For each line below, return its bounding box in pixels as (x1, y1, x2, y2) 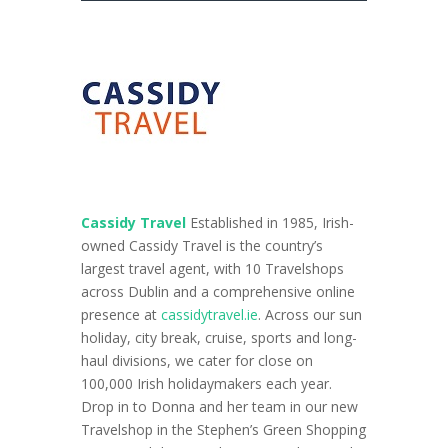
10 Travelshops (244, 258, 344, 278)
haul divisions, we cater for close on (80, 350, 313, 370)
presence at (80, 304, 161, 324)
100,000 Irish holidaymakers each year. (80, 373, 332, 393)
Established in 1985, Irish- (189, 212, 354, 232)
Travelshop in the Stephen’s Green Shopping (80, 419, 366, 439)
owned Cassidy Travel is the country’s (80, 235, 323, 255)
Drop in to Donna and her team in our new (80, 396, 358, 416)
